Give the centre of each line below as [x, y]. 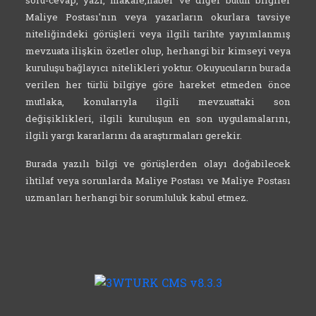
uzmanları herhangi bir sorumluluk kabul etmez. [137, 197]
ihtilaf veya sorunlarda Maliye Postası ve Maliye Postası [158, 181]
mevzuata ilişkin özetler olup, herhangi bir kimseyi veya [158, 51]
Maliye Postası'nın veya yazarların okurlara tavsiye [158, 17]
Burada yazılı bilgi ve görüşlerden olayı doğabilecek [158, 164]
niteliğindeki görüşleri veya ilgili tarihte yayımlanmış [158, 34]
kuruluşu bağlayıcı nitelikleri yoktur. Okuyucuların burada [158, 68]
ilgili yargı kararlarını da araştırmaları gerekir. [135, 135]
